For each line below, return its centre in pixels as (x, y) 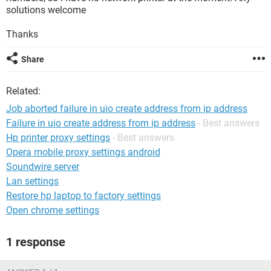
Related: (23, 91)
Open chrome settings (53, 210)
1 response (36, 242)
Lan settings (32, 181)
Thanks (22, 34)
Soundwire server (43, 167)
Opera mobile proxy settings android (83, 152)
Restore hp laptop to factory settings (83, 196)
